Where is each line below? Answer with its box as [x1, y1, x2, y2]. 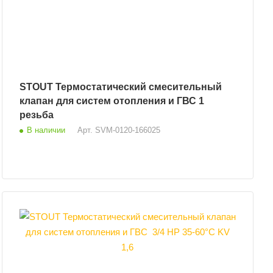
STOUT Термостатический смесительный [19, 81, 55, 92]
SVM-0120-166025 [94, 125, 160, 135]
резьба [19, 109, 54, 120]
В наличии [26, 125, 65, 135]
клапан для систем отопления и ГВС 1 [19, 95, 204, 106]
